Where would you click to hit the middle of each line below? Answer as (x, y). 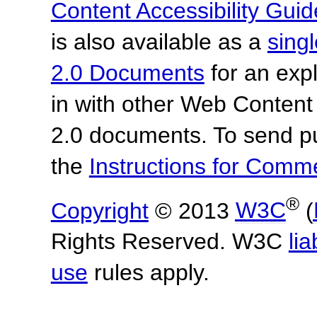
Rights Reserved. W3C (169, 242)
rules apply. (148, 273)
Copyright (99, 211)
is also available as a (159, 41)
